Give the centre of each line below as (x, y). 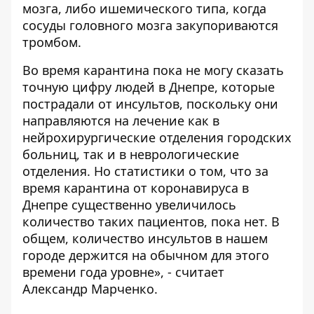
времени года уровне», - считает (123, 272)
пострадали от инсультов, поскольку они (150, 104)
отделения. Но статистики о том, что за (145, 171)
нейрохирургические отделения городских (157, 138)
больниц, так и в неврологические (131, 155)
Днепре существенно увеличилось (129, 205)
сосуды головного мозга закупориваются (150, 26)
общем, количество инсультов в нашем (145, 239)
